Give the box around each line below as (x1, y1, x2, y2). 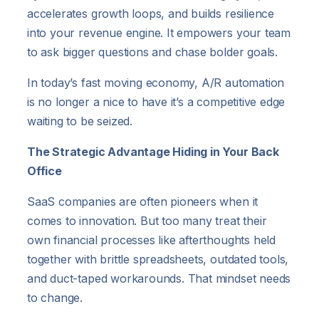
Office (27, 163, 62, 178)
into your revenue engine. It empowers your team (27, 25, 291, 40)
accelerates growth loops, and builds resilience (27, 6, 274, 21)
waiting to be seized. (27, 113, 132, 128)
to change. (27, 290, 83, 305)
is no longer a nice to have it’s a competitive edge (27, 94, 286, 109)
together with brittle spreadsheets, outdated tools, (27, 251, 289, 266)
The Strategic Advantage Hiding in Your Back (27, 144, 279, 159)
